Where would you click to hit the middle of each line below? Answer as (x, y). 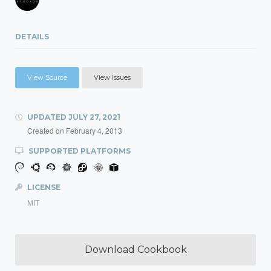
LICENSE (43, 187)
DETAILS (32, 37)
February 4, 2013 (94, 130)
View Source (47, 77)
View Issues (112, 77)
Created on (47, 130)
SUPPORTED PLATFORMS (79, 151)
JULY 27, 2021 (94, 117)
